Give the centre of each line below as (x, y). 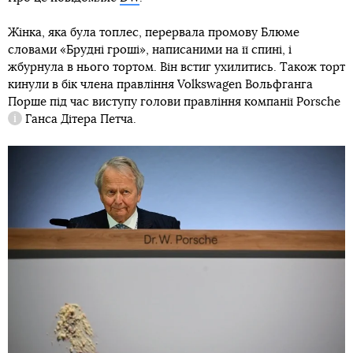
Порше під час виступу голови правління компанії (152, 102)
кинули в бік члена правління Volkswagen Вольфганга (160, 85)
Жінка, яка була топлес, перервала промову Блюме (154, 33)
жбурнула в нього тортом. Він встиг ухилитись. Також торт (176, 68)
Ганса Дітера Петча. (79, 120)
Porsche (318, 102)
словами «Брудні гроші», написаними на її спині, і (150, 50)
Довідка (30, 127)
